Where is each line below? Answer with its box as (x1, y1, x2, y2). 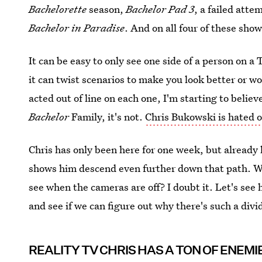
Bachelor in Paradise (29, 21, 125, 35)
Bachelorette (29, 2, 87, 16)
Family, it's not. (69, 110, 146, 123)
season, (87, 2, 124, 16)
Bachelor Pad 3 (123, 2, 195, 16)
